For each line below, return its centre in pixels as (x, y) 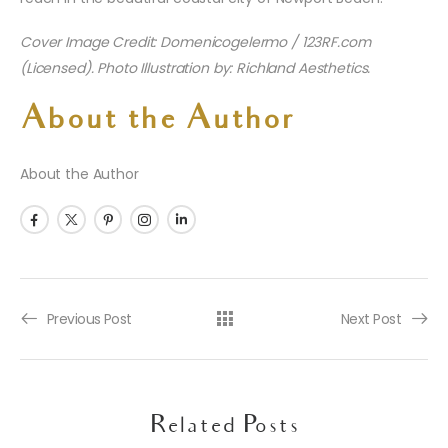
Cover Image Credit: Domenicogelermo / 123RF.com (195, 42)
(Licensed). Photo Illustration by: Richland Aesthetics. (195, 68)
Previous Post (89, 319)
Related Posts (224, 426)
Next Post (371, 319)
